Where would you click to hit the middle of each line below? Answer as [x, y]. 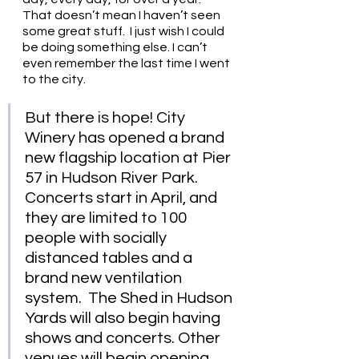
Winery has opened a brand [126, 138]
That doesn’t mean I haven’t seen [123, 15]
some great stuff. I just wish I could [125, 31]
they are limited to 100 [107, 218]
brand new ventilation [105, 278]
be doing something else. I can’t [116, 47]
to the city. [54, 79]
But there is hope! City [107, 118]
